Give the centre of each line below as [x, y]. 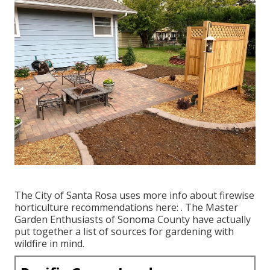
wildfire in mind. [49, 243]
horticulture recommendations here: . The [110, 207]
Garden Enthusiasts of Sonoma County [102, 219]
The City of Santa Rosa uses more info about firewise [134, 195]
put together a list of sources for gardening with [124, 231]
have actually [220, 219]
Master [222, 207]
